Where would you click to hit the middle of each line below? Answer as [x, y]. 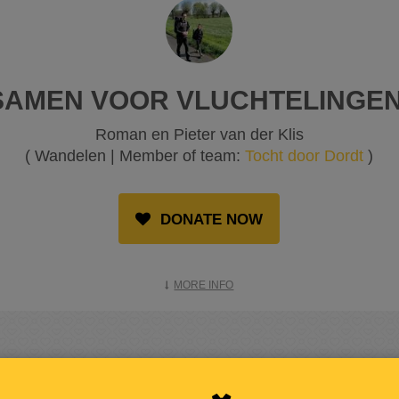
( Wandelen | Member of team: [135, 156]
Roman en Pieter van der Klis [199, 135]
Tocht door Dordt [305, 156]
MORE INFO [204, 285]
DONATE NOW [210, 220]
